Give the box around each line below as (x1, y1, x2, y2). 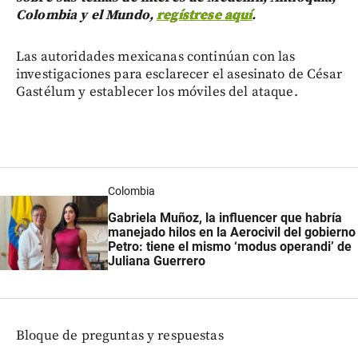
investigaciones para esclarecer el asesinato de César (16, 65, 342, 83)
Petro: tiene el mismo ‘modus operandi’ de (107, 239, 352, 255)
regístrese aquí (157, 6, 253, 24)
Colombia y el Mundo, (16, 6, 157, 24)
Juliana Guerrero (107, 253, 205, 269)
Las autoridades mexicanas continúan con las (16, 47, 296, 66)
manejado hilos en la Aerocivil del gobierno (107, 225, 356, 241)
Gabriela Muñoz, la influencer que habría (107, 210, 342, 226)
